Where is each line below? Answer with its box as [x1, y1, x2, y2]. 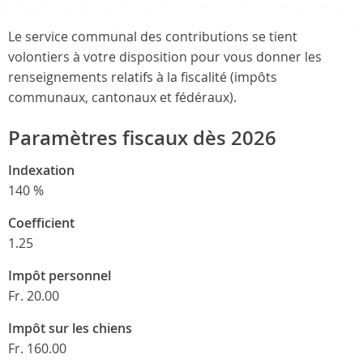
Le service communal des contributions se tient [8, 28, 297, 45]
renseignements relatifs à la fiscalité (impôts [8, 68, 277, 86]
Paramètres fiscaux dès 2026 [8, 125, 276, 151]
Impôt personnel [8, 267, 111, 284]
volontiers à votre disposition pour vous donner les [8, 48, 322, 66]
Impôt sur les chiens [8, 319, 132, 337]
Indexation [8, 161, 75, 179]
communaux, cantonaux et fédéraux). [8, 88, 237, 106]
